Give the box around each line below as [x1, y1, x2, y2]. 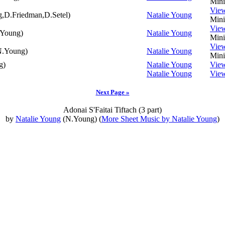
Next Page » [95, 88, 130, 96]
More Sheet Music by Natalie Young [101, 115, 217, 123]
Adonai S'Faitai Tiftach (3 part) [63, 105, 162, 114]
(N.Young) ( [61, 115, 101, 123]
